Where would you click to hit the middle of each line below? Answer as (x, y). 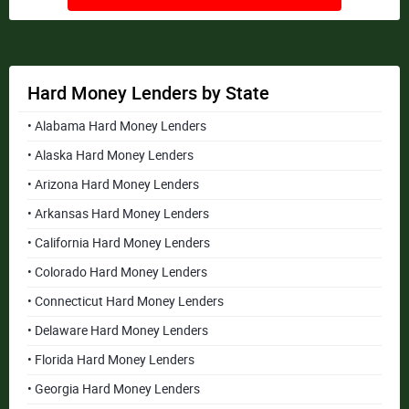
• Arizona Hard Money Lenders (113, 184)
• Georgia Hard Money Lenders (114, 389)
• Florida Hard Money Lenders (111, 360)
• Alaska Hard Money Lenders (110, 155)
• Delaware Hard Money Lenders (118, 330)
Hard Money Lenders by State (148, 93)
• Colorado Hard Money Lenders (117, 272)
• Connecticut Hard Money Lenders (126, 301)
